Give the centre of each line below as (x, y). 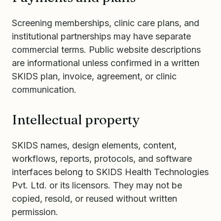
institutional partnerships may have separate (101, 36)
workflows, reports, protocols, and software (102, 159)
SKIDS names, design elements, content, (94, 145)
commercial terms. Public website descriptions (106, 50)
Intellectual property (76, 120)
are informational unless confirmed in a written (106, 63)
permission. (35, 212)
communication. (44, 90)
